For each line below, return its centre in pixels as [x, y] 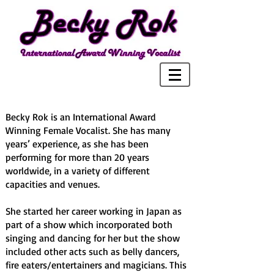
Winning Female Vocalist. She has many [88, 130]
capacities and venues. [53, 184]
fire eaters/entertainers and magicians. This [96, 265]
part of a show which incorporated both [89, 224]
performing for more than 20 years [77, 157]
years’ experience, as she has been [77, 144]
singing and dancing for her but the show [93, 238]
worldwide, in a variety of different [78, 171]
